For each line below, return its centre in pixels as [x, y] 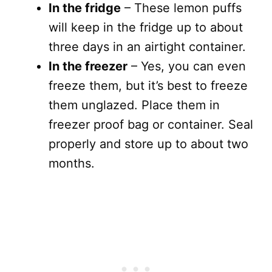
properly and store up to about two [148, 144]
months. [72, 163]
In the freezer [88, 66]
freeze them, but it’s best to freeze [148, 85]
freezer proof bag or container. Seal [151, 124]
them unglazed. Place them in [134, 105]
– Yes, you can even [187, 66]
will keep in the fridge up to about [146, 27]
